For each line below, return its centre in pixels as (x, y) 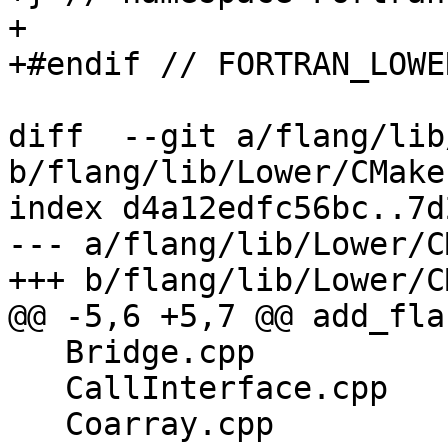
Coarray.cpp (36, 424)
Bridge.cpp (36, 352)
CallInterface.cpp (36, 388)
